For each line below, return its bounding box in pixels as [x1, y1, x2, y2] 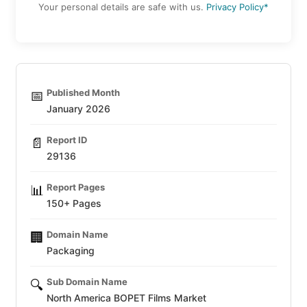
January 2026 [47, 102, 110, 114]
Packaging [47, 244, 95, 256]
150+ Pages [47, 197, 101, 209]
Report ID [47, 134, 87, 145]
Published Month [47, 86, 120, 98]
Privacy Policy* [206, 1, 269, 13]
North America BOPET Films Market [47, 291, 206, 304]
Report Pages [47, 181, 105, 193]
